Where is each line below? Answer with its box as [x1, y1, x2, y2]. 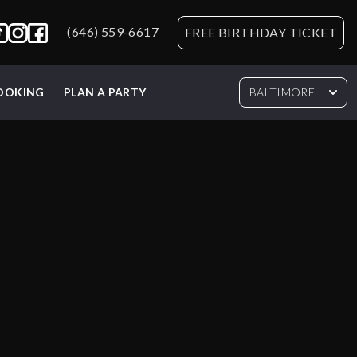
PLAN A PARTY [63, 85, 147, 100]
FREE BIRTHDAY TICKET [185, 25, 337, 41]
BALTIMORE [249, 85, 315, 100]
